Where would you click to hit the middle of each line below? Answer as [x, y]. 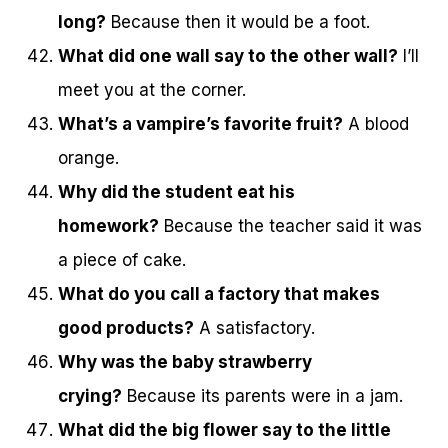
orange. [88, 158]
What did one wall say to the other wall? [228, 56]
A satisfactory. [254, 328]
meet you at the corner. [152, 90]
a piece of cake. [122, 260]
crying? [90, 396]
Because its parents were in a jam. [262, 396]
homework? [108, 226]
